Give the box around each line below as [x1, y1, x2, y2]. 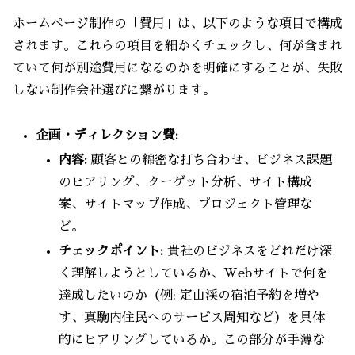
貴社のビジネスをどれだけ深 [163, 244, 333, 258]
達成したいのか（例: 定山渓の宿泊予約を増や [59, 288, 320, 302]
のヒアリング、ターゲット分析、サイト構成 [59, 175, 313, 189]
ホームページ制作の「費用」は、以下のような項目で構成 [13, 17, 342, 30]
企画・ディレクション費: [36, 128, 179, 142]
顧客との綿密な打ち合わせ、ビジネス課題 [87, 153, 333, 166]
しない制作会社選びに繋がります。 [13, 83, 216, 97]
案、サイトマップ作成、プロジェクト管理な [59, 197, 313, 211]
